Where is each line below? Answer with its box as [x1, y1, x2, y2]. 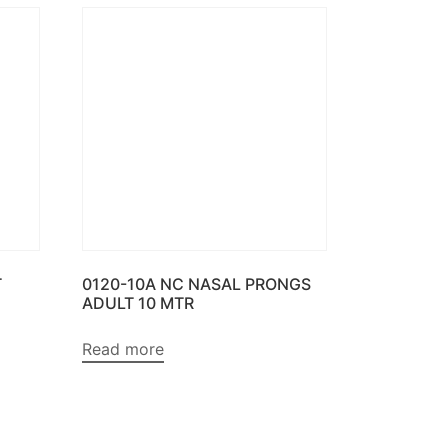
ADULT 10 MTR [81, 293, 194, 314]
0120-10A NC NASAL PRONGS [81, 274, 311, 295]
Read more [81, 339, 164, 360]
